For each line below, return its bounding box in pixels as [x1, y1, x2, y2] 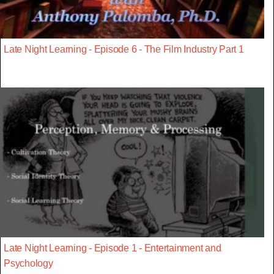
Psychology [4, 257, 53, 268]
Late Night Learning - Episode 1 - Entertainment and [4, 242, 221, 253]
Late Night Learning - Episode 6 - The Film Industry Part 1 [4, 44, 244, 55]
